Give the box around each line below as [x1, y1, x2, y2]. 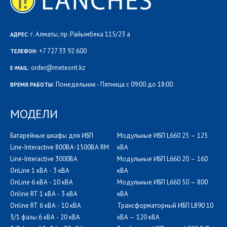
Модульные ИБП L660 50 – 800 [117, 177, 208, 186]
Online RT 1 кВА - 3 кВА [10, 189, 78, 198]
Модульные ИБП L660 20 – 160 [117, 154, 208, 163]
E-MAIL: [10, 64, 29, 71]
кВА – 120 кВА [117, 212, 160, 221]
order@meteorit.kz [31, 63, 85, 72]
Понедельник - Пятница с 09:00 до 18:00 [56, 80, 173, 89]
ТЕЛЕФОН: [10, 47, 37, 55]
